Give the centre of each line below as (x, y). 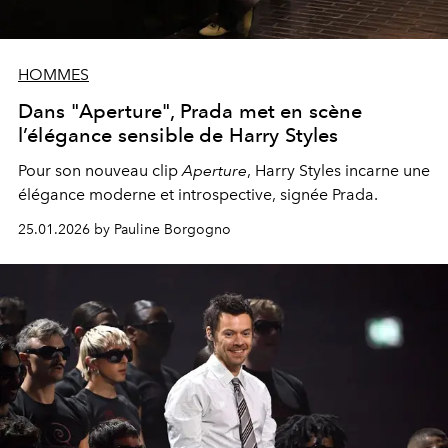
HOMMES (53, 75)
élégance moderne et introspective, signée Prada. (198, 195)
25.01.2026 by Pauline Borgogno (124, 230)
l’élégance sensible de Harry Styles (178, 135)
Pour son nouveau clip (100, 171)
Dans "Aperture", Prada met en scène (190, 111)
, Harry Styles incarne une (338, 171)
